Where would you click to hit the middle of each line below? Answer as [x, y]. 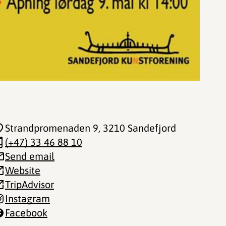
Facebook [26, 213]
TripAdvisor [30, 184]
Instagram [27, 199]
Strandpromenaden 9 [52, 128]
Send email [30, 156]
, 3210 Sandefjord [137, 128]
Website [23, 170]
